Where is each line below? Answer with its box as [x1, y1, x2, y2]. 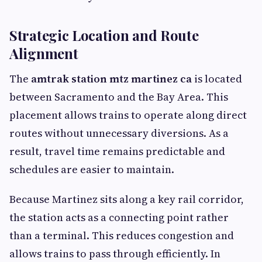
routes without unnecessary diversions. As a [9, 126, 229, 140]
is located [192, 71, 242, 86]
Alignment [9, 44, 78, 63]
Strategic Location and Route [9, 26, 199, 44]
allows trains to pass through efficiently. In [9, 246, 220, 261]
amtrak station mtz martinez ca [31, 71, 192, 86]
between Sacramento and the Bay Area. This [9, 89, 228, 104]
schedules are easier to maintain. [9, 162, 174, 177]
